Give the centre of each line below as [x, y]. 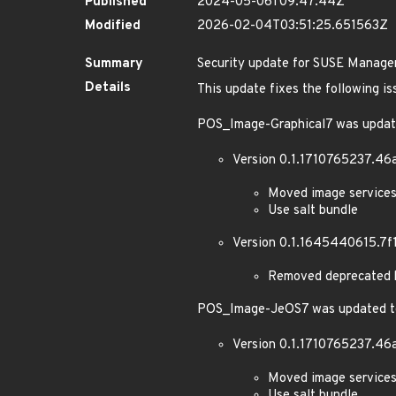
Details [108, 88]
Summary [114, 64]
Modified [113, 26]
